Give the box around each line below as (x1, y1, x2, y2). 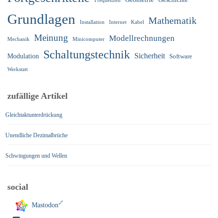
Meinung (34, 32, 68, 43)
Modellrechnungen (109, 33, 175, 43)
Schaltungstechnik (43, 48, 130, 61)
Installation (80, 19, 105, 25)
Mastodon (32, 201, 58, 209)
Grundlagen (7, 11, 75, 27)
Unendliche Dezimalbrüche (5, 131, 68, 139)
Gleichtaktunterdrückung (5, 111, 62, 118)
